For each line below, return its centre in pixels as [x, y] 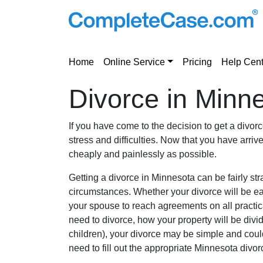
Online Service [134, 62]
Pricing [197, 62]
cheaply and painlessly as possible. [143, 154]
